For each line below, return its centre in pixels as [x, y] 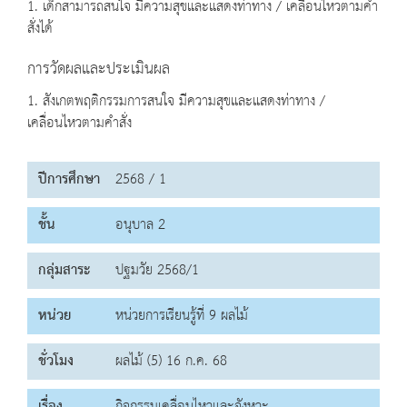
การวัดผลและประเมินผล [99, 69]
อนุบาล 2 [140, 225]
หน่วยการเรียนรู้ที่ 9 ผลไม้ [182, 316]
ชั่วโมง [56, 362]
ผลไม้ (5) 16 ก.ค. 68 [171, 362]
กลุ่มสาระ [64, 271]
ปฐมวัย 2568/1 [157, 271]
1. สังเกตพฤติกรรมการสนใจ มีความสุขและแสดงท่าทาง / [176, 102]
